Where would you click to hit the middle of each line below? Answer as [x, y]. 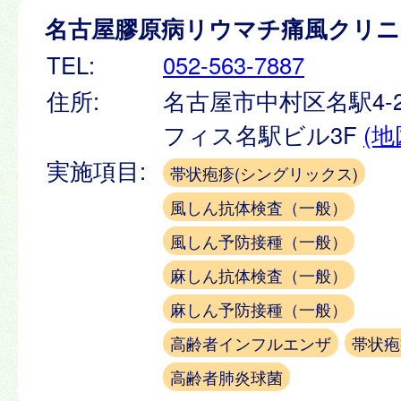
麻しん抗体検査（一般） [259, 274]
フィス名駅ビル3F [263, 134]
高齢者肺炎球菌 [226, 376]
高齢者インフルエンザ [251, 342]
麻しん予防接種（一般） [259, 308]
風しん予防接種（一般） [259, 240]
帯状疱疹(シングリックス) [264, 172]
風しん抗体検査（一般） [259, 206]
